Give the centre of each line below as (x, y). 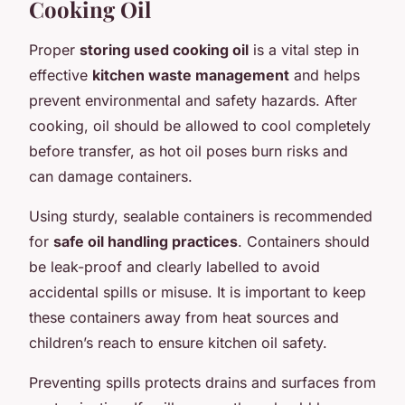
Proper (54, 49)
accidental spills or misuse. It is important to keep (198, 292)
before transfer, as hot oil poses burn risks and (188, 151)
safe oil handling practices (146, 241)
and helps (325, 75)
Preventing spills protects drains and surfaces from (202, 382)
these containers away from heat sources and (184, 317)
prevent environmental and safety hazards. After (193, 100)
